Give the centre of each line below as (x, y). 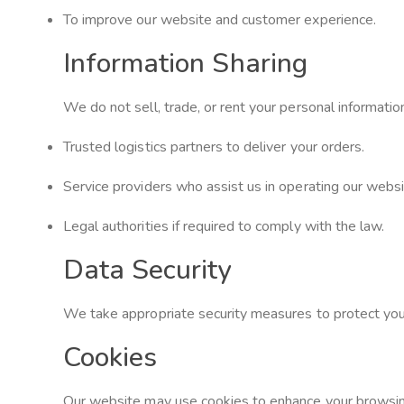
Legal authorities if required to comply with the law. (224, 226)
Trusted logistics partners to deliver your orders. (214, 147)
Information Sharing (185, 63)
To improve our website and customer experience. (220, 19)
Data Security (148, 270)
